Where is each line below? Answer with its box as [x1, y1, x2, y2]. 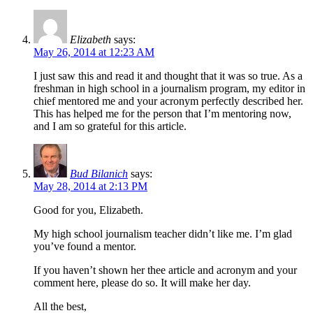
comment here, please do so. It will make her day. [34, 276, 251, 289]
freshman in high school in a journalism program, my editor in [34, 82, 305, 94]
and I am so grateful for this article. [34, 119, 187, 132]
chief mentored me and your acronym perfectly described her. [34, 94, 303, 107]
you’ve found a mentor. [34, 240, 136, 252]
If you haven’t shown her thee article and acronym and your [34, 263, 297, 276]
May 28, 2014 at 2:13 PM [34, 180, 147, 192]
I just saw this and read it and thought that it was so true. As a [34, 69, 303, 82]
